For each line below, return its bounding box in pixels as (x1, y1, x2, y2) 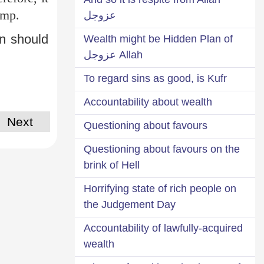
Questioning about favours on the (84, 143, 240, 155)
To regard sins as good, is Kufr (84, 72, 227, 84)
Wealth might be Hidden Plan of (84, 32, 233, 45)
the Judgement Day (84, 198, 176, 210)
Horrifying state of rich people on (84, 182, 236, 194)
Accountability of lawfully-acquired (84, 222, 243, 234)
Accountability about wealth (84, 95, 212, 108)
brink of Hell (84, 159, 140, 171)
